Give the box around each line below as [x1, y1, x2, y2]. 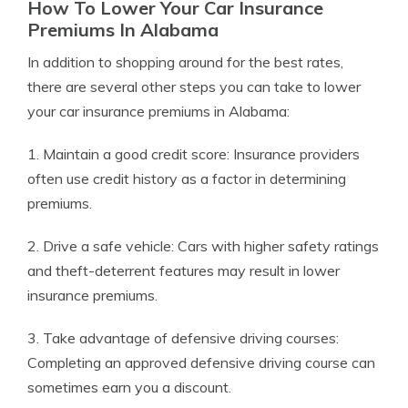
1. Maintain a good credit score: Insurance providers [27, 145, 360, 164]
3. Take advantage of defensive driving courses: [27, 329, 339, 348]
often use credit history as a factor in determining [27, 169, 346, 189]
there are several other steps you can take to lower [27, 77, 361, 97]
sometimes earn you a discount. [27, 378, 231, 397]
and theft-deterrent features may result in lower [27, 261, 340, 280]
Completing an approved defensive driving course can [27, 353, 375, 372]
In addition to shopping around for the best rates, [27, 53, 343, 72]
